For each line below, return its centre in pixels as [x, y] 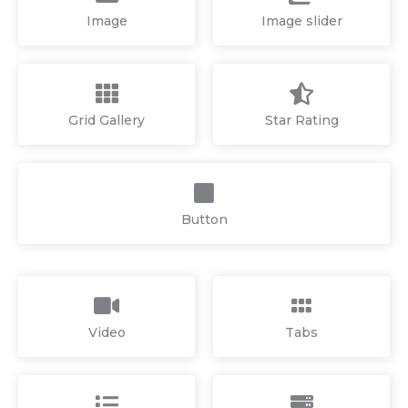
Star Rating [301, 120]
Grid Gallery [107, 120]
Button [204, 219]
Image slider [301, 20]
